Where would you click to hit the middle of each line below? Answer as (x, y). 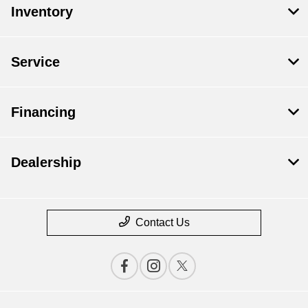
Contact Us (162, 222)
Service (35, 62)
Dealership (46, 162)
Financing (43, 112)
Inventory (42, 11)
